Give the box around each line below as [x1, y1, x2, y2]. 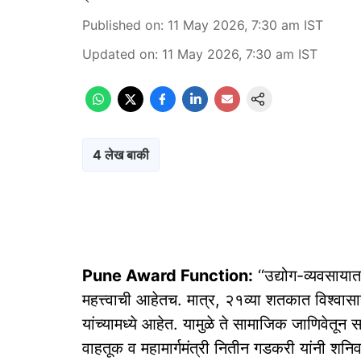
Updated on [82, 46, 155, 62]
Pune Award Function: [82, 266, 253, 285]
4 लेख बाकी [93, 147, 149, 163]
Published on [82, 17, 160, 33]
